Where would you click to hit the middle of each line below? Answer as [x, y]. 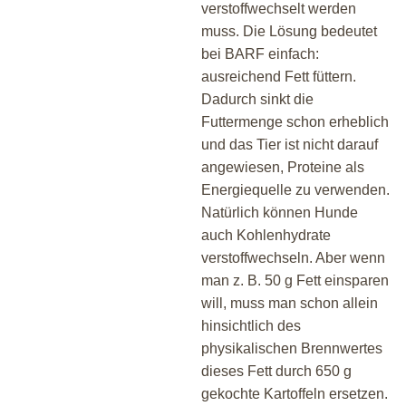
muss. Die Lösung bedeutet [289, 31]
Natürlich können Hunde [280, 212]
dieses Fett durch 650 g [276, 371]
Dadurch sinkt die [257, 99]
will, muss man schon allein [290, 303]
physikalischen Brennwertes [292, 348]
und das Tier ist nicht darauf [290, 144]
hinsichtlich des [251, 325]
